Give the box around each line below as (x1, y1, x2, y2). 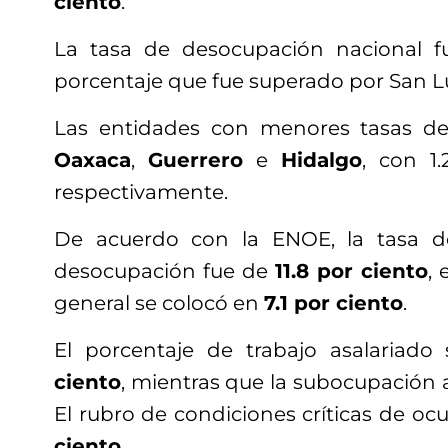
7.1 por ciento (264, 291, 403, 316)
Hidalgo (281, 148, 362, 173)
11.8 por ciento (275, 259, 428, 284)
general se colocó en (54, 291, 264, 316)
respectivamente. (54, 180, 228, 205)
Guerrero (148, 148, 243, 173)
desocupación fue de (54, 259, 275, 284)
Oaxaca (54, 148, 131, 173)
